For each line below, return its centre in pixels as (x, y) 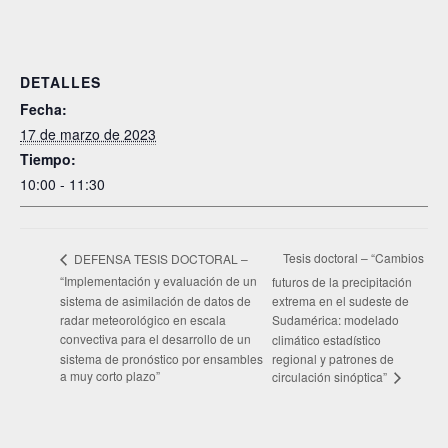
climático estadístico (326, 339)
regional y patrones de (332, 359)
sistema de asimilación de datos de (155, 300)
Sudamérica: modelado (335, 320)
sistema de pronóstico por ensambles (161, 358)
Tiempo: (48, 159)
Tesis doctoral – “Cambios (353, 258)
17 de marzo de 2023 (88, 134)
